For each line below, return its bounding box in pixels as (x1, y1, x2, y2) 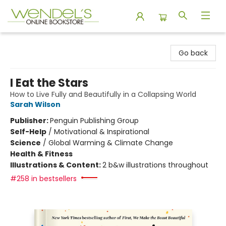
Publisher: (10, 116, 50, 126)
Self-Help (10, 127, 46, 137)
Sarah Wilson (10, 99, 61, 109)
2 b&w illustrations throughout (102, 160, 208, 170)
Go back (179, 48, 208, 58)
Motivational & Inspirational (54, 127, 149, 137)
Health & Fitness (10, 149, 73, 159)
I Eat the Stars (10, 75, 88, 91)
